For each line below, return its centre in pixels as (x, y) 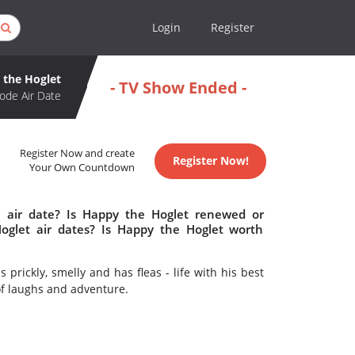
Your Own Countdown (82, 168)
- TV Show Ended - (178, 87)
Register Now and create (78, 154)
